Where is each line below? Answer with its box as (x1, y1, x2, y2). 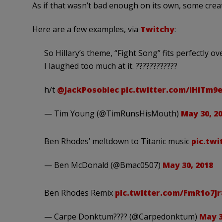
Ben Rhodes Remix (44, 187, 115, 199)
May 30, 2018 (162, 160, 213, 171)
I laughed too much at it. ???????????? (44, 60, 177, 72)
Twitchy (140, 24, 174, 35)
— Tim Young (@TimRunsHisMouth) (44, 108, 181, 119)
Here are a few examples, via (32, 24, 140, 35)
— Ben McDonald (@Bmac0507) (44, 160, 163, 171)
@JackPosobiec (56, 84, 119, 96)
